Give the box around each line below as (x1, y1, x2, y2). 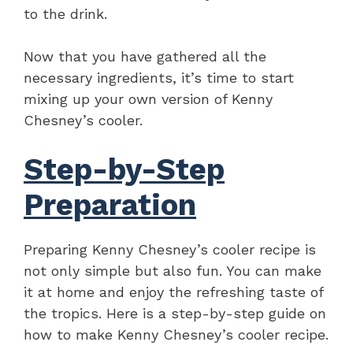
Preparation (24, 188, 196, 223)
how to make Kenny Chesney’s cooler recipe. (24, 326, 329, 344)
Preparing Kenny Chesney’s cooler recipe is (24, 241, 316, 258)
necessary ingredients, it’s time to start (24, 69, 294, 87)
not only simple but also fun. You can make (24, 262, 321, 280)
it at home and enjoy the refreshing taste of (24, 284, 323, 301)
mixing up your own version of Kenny (24, 91, 273, 108)
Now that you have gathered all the (24, 48, 266, 65)
